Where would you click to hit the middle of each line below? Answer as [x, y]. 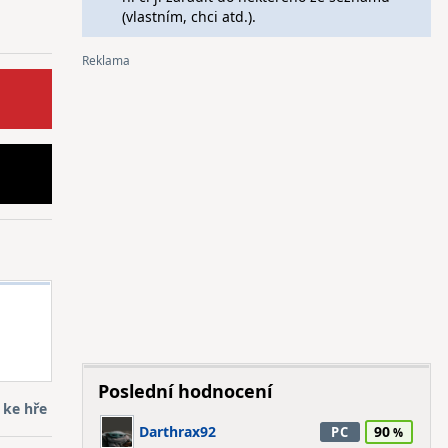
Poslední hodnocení [184, 391]
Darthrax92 [177, 431]
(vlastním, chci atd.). [188, 16]
